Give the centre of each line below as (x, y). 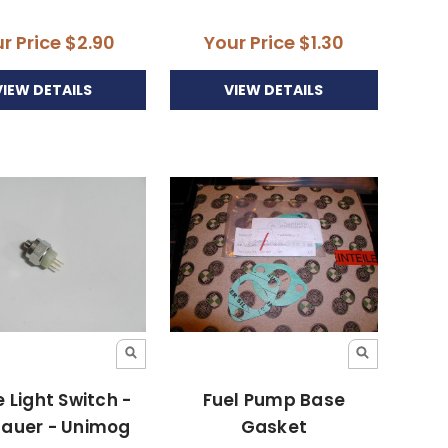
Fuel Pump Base (274, 400)
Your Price (251, 43)
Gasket (274, 427)
